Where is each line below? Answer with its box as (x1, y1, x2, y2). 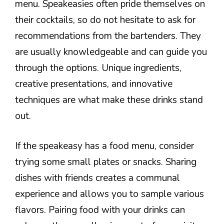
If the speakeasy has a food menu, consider (15, 139, 194, 153)
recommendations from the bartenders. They (15, 29, 201, 42)
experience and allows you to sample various (15, 187, 204, 201)
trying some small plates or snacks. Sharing (15, 155, 196, 169)
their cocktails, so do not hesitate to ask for (15, 13, 195, 26)
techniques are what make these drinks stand (15, 93, 203, 106)
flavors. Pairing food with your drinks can (15, 203, 185, 217)
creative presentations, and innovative (15, 77, 172, 90)
